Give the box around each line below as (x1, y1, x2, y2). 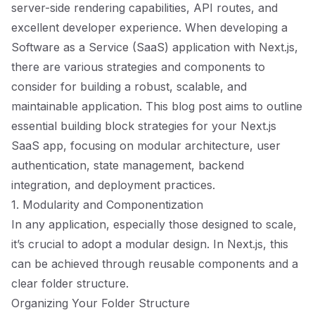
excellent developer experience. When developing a (11, 20, 288, 34)
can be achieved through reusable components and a (11, 257, 298, 271)
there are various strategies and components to (11, 60, 265, 74)
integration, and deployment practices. (11, 178, 215, 192)
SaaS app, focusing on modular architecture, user (11, 139, 281, 153)
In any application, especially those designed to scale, (11, 217, 297, 231)
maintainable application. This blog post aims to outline (11, 99, 302, 113)
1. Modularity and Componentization (11, 198, 203, 212)
